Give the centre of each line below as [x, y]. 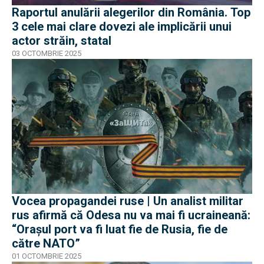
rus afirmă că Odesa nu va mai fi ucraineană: [131, 215]
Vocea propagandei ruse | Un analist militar [128, 201]
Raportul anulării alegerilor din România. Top [131, 12]
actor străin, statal [62, 40]
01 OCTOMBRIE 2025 [47, 256]
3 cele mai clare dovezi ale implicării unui [122, 26]
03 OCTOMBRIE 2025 [47, 53]
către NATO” [46, 244]
